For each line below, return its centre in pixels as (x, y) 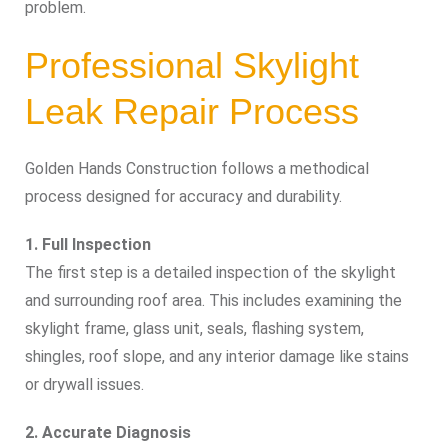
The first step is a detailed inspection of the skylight (210, 272)
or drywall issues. (84, 384)
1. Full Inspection (88, 244)
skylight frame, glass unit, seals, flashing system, (194, 328)
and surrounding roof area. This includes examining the (213, 300)
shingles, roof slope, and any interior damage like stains (217, 356)
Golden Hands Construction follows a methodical (197, 168)
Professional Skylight (192, 65)
